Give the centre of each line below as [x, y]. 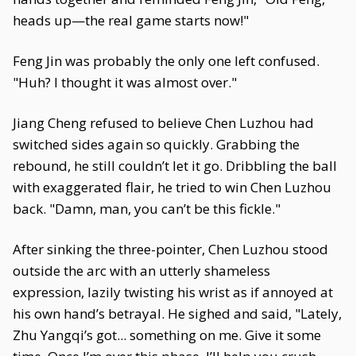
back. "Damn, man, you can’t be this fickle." [147, 209]
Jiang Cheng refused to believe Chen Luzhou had [163, 123]
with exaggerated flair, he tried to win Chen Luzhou [172, 187]
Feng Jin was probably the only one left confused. [166, 61]
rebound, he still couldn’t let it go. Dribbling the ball [175, 166]
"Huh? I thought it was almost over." [125, 82]
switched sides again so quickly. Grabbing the [156, 144]
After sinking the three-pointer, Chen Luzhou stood [170, 249]
